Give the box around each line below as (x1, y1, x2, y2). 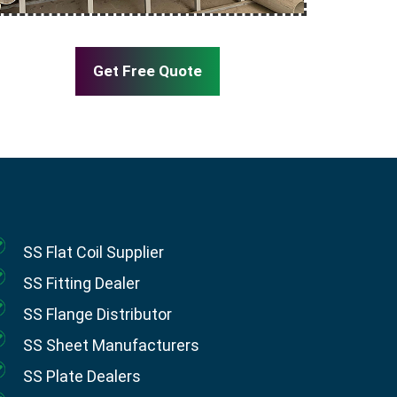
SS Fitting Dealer (23, 274, 140, 292)
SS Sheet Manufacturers (23, 336, 199, 354)
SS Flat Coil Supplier (23, 243, 164, 261)
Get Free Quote (92, 61, 202, 80)
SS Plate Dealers (23, 367, 141, 385)
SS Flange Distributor (23, 305, 172, 323)
